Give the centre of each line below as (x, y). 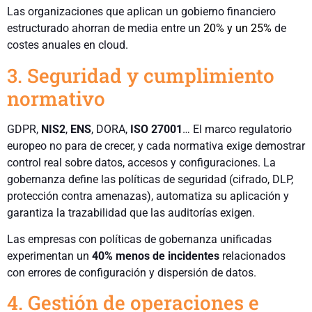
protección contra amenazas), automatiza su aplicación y (148, 196)
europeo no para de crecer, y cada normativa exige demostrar (156, 146)
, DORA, (111, 129)
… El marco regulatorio (237, 129)
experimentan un (49, 256)
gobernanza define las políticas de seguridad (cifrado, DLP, (150, 179)
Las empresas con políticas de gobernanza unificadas (139, 240)
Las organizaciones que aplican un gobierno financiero (141, 12)
